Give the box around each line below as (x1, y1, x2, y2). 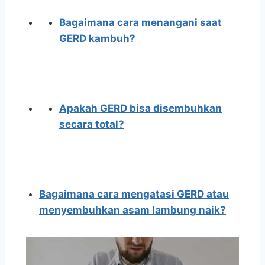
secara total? (59, 118, 124, 131)
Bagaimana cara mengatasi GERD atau (39, 188, 229, 201)
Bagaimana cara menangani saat (59, 17, 222, 29)
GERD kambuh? (59, 33, 135, 45)
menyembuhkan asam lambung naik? (39, 204, 226, 216)
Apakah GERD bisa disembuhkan (59, 102, 222, 115)
